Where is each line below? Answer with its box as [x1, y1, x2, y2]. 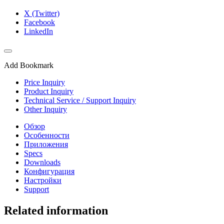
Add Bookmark [4, 61, 53, 70]
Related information [4, 204, 108, 217]
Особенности [24, 131, 69, 140]
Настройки [24, 176, 61, 185]
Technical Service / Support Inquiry [24, 96, 136, 105]
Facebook [24, 18, 55, 27]
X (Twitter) [24, 9, 59, 18]
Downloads [24, 158, 60, 167]
